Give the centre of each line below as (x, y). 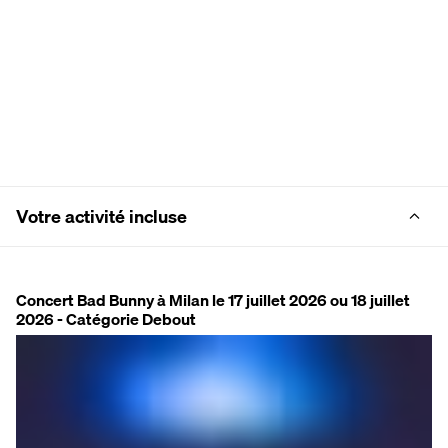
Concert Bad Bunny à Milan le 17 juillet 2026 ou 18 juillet (213, 300)
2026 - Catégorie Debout (106, 319)
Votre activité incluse (101, 217)
